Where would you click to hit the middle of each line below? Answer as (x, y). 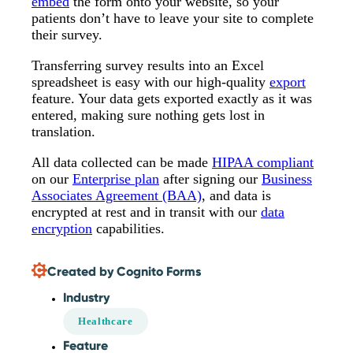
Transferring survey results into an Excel (148, 66)
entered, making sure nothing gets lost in (148, 115)
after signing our (210, 179)
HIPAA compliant (263, 163)
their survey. (67, 35)
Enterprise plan (116, 179)
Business (287, 179)
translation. (63, 132)
